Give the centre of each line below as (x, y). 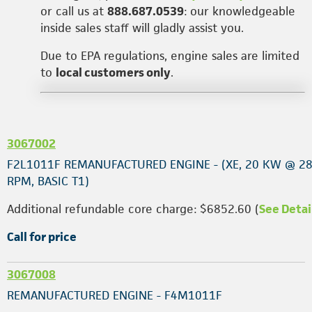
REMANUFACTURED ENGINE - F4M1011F (115, 295)
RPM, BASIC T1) (48, 181)
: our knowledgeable (240, 11)
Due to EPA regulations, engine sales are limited (170, 56)
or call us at (74, 11)
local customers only (113, 72)
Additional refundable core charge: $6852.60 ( (133, 209)
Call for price (42, 237)
